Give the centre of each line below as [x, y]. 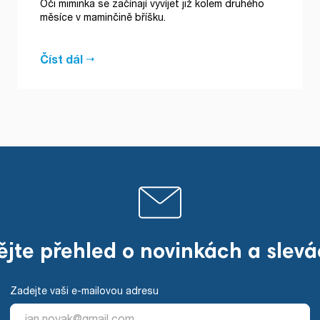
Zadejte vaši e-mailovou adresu [84, 291]
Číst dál [61, 59]
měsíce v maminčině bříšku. [103, 17]
